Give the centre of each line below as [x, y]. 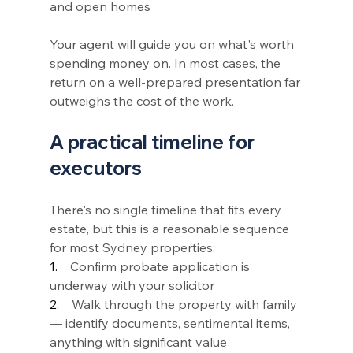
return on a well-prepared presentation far [176, 82]
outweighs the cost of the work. [141, 100]
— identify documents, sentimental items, [171, 323]
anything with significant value [138, 342]
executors [95, 167]
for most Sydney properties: [132, 247]
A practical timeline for [154, 141]
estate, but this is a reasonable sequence [171, 228]
